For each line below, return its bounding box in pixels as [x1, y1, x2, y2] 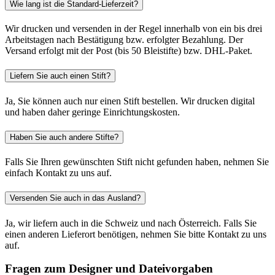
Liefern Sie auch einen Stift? [10, 71, 110, 81]
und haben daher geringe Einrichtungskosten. [5, 106, 180, 117]
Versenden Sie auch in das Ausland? [10, 193, 141, 203]
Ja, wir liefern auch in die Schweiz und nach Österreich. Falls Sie [5, 217, 257, 228]
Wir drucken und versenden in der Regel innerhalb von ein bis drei [5, 23, 262, 34]
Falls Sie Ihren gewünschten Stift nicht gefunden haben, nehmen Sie [5, 157, 269, 168]
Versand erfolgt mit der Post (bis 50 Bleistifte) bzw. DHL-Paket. [5, 45, 252, 56]
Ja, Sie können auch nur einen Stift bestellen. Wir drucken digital [5, 95, 255, 106]
